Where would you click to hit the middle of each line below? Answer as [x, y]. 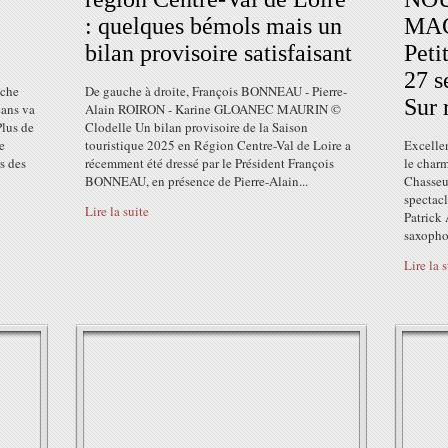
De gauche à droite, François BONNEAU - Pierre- [216, 91]
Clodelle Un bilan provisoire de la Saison [196, 127]
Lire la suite [117, 211]
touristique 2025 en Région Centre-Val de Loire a [218, 145]
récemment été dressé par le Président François [209, 163]
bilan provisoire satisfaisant [218, 53]
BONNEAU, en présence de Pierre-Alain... [196, 181]
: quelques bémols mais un [213, 26]
